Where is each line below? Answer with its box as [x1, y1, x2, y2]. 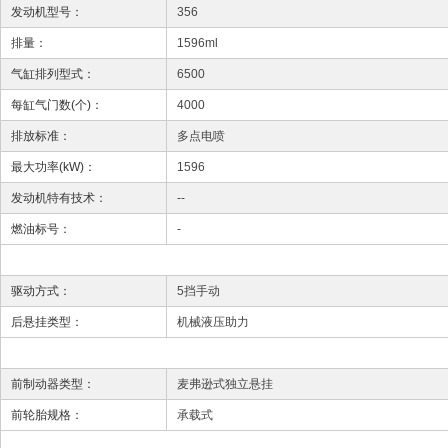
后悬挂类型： [11, 315, 83, 329]
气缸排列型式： [11, 67, 95, 81]
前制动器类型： [11, 377, 95, 391]
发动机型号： [11, 5, 83, 19]
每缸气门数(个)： [11, 98, 103, 112]
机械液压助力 [177, 315, 249, 329]
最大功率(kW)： [11, 160, 96, 174]
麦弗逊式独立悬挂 [177, 377, 273, 391]
